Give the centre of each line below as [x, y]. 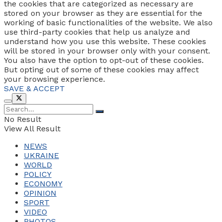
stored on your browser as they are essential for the [103, 13]
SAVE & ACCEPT [34, 88]
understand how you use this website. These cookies [105, 41]
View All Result [32, 129]
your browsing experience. [55, 79]
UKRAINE [41, 156]
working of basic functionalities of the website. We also [108, 22]
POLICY [38, 174]
